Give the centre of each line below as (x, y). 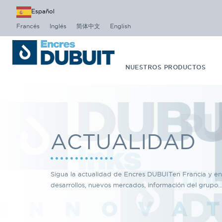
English (120, 26)
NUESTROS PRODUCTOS (166, 67)
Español (43, 11)
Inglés (58, 26)
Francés (28, 26)
